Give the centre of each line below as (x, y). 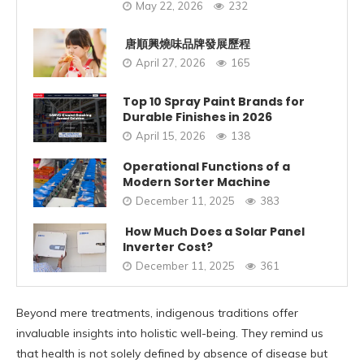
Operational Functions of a (206, 166)
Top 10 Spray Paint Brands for (214, 101)
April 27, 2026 (171, 63)
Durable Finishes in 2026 (197, 117)
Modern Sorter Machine (197, 182)
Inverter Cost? (168, 247)
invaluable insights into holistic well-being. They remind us (170, 334)
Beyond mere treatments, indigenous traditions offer (157, 313)
